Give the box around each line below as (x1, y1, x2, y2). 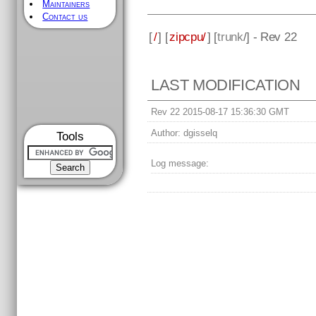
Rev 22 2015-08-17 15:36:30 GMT (151, 107, 290, 118)
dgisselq (181, 128, 218, 139)
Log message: (151, 158, 209, 169)
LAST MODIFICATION (151, 76, 300, 95)
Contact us (42, 11, 88, 22)
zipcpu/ (169, 29, 207, 44)
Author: (151, 128, 181, 139)
